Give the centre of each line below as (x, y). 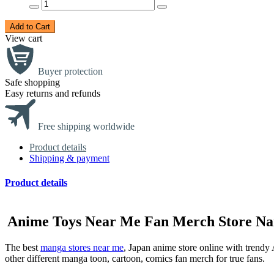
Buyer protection (70, 72)
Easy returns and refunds (53, 94)
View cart (24, 39)
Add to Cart (30, 27)
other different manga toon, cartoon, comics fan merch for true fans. (135, 258)
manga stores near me (82, 247)
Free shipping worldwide (86, 127)
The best (23, 247)
